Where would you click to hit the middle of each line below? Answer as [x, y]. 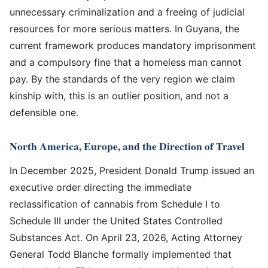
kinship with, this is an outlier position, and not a [119, 95]
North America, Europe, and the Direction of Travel [127, 146]
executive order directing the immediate [100, 187]
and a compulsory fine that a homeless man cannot [126, 62]
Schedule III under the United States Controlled [116, 220]
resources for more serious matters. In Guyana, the [124, 28]
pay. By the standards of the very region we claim [122, 79]
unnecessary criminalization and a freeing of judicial [127, 12]
